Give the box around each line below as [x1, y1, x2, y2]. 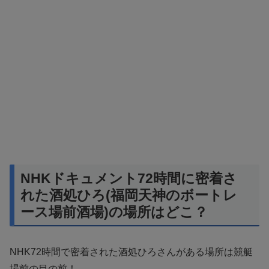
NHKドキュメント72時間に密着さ [20, 170, 237, 186]
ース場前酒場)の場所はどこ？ [20, 204, 208, 220]
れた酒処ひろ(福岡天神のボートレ [20, 187, 237, 203]
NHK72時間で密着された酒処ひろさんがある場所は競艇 [10, 246, 253, 257]
